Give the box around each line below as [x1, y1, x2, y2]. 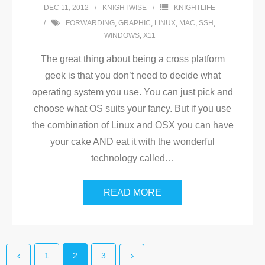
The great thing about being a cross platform [40, 54, 225, 64]
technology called [91, 153, 165, 163]
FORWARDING [66, 19, 115, 27]
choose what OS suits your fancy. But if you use [34, 104, 231, 114]
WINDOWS [104, 31, 140, 40]
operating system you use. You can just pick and [32, 87, 233, 97]
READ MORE [104, 188, 161, 198]
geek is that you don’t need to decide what [44, 70, 221, 80]
